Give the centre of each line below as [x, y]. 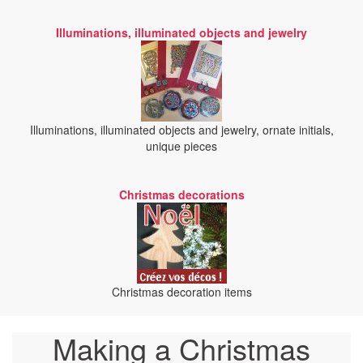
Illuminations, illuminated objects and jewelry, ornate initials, [181, 130]
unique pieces [181, 146]
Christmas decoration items [181, 292]
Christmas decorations [181, 194]
